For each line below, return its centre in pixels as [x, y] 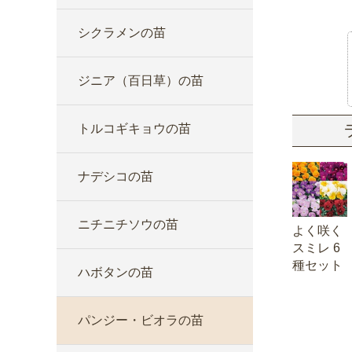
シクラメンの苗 [122, 33]
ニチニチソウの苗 [128, 224]
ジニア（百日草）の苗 [141, 81]
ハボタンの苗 [115, 272]
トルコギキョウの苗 [134, 128]
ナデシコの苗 [115, 176]
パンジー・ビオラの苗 [141, 320]
